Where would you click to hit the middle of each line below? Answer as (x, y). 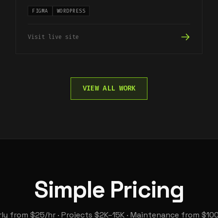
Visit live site (53, 37)
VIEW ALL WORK (109, 88)
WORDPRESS (71, 11)
